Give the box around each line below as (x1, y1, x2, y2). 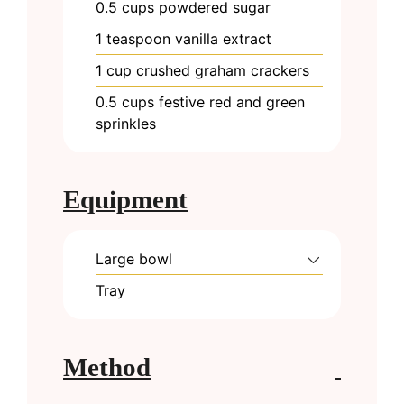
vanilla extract (175, 29, 271, 48)
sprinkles (96, 114, 156, 133)
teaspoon (106, 29, 170, 48)
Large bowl (96, 250, 172, 269)
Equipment (63, 185, 188, 215)
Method (63, 352, 151, 381)
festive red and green (159, 92, 305, 111)
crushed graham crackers (136, 60, 309, 79)
